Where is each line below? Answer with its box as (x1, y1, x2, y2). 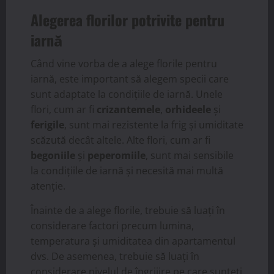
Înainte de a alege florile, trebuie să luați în (31, 203, 225, 217)
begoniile (31, 148, 75, 162)
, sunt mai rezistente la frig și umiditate (64, 117, 243, 131)
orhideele (165, 102, 211, 116)
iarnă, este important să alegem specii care (31, 72, 229, 86)
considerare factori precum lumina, (31, 218, 194, 232)
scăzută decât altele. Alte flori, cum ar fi (31, 133, 210, 147)
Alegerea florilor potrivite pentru (31, 8, 224, 31)
